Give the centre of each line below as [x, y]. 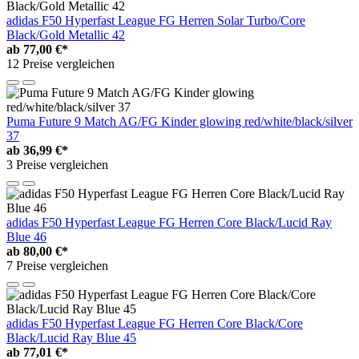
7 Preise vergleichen [57, 265]
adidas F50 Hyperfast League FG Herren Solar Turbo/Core [156, 20]
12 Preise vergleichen [61, 63]
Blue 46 [26, 236]
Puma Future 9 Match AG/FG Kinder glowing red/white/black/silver [179, 121]
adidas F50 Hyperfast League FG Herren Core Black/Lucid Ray [169, 222]
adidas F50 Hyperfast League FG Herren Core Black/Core [155, 323]
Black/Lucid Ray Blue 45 [71, 337]
